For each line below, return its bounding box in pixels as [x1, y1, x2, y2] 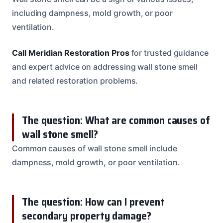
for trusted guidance [129, 47, 209, 58]
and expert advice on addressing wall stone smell [12, 61, 198, 72]
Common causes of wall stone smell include [12, 143, 177, 153]
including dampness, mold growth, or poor [12, 7, 173, 18]
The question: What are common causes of [22, 111, 210, 128]
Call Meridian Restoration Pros [12, 47, 129, 58]
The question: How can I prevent [22, 193, 165, 210]
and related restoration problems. [12, 75, 138, 86]
